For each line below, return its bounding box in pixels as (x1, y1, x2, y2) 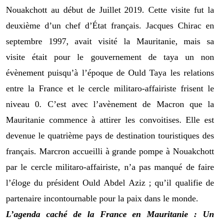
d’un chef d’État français (45, 20, 139, 30)
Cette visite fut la (148, 4, 215, 15)
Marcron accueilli (39, 146, 103, 156)
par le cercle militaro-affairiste (6, 162, 118, 172)
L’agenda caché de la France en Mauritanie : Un (6, 209, 214, 219)
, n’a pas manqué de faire (118, 162, 214, 172)
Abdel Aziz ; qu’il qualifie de (104, 177, 215, 188)
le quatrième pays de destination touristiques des (38, 130, 214, 140)
